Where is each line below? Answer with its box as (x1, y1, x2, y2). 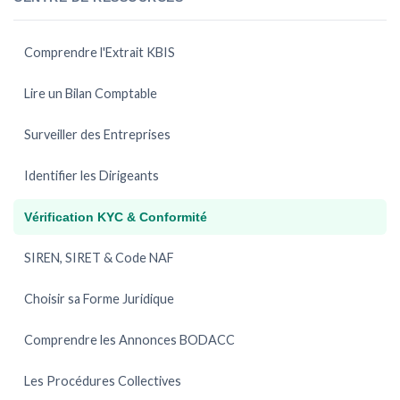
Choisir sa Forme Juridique (24, 291, 174, 306)
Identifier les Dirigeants (24, 168, 159, 183)
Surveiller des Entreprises (24, 127, 171, 142)
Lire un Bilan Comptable (24, 86, 157, 101)
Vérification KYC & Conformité (24, 210, 207, 224)
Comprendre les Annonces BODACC (24, 332, 235, 347)
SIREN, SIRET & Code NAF (24, 250, 174, 265)
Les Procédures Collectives (24, 373, 181, 388)
